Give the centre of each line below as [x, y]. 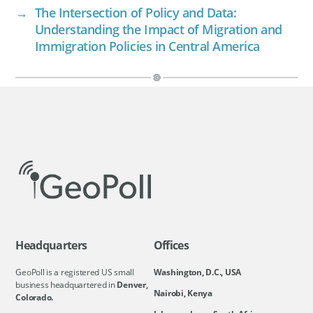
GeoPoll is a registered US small [75, 272]
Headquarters [51, 245]
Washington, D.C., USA [197, 272]
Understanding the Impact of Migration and [158, 29]
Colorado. [34, 297]
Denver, [132, 284]
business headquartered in [66, 284]
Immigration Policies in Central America [147, 46]
